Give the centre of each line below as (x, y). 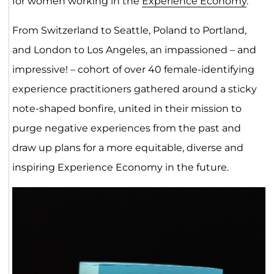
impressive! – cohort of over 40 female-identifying (133, 70)
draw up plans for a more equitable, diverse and (128, 148)
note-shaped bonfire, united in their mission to (127, 109)
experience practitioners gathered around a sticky (134, 89)
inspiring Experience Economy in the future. (120, 168)
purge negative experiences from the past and (126, 128)
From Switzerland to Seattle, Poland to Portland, (129, 31)
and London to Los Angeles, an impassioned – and (134, 50)
